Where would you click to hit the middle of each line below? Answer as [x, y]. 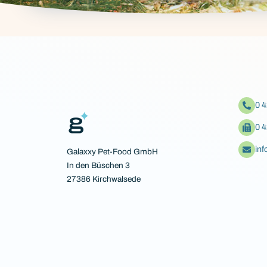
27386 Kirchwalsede [104, 179]
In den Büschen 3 [98, 166]
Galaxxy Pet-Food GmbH [115, 152]
